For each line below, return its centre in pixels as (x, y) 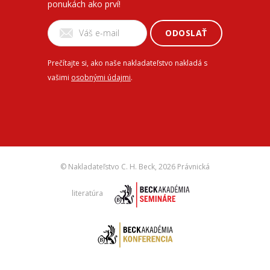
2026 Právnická (184, 166)
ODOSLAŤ (186, 33)
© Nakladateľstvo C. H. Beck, (109, 166)
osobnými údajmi (101, 77)
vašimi (59, 77)
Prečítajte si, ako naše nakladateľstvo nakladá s (127, 63)
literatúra (88, 193)
